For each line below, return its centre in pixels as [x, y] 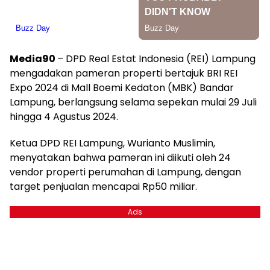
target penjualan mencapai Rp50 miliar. [103, 187]
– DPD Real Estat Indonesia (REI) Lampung [156, 59]
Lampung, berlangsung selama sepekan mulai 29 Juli [133, 102]
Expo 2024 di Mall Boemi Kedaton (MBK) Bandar [122, 88]
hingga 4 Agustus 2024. [64, 117]
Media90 [33, 59]
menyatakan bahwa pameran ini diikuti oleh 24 [120, 158]
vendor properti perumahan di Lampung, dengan [125, 172]
